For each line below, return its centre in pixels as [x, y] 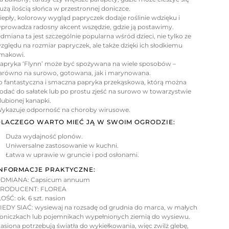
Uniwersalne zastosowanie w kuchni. [62, 146]
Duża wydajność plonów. [44, 136]
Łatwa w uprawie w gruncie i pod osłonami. [73, 155]
